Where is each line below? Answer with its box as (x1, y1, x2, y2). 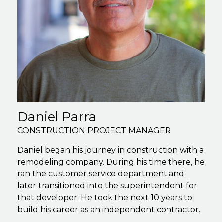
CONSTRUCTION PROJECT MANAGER (17, 125, 171, 135)
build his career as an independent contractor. (17, 204, 200, 214)
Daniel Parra (17, 109, 96, 125)
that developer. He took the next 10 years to (17, 192, 192, 202)
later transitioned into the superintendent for (17, 180, 197, 190)
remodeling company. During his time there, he (17, 157, 205, 166)
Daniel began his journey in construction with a (17, 145, 204, 155)
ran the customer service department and (17, 168, 184, 178)
